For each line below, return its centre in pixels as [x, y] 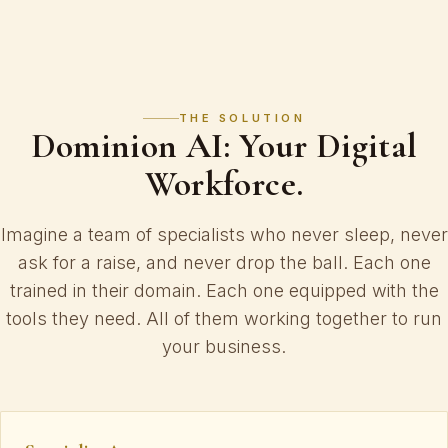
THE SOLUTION [242, 117]
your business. [224, 346]
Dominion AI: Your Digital [224, 145]
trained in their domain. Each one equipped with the [224, 290]
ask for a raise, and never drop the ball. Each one [224, 262]
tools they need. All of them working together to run [224, 318]
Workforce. [224, 183]
